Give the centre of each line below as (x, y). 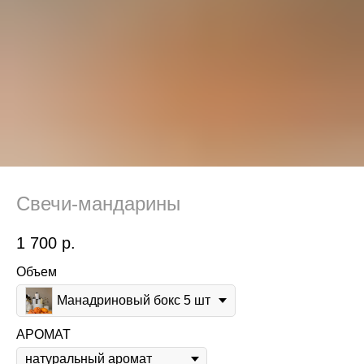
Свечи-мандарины (98, 204)
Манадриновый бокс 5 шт (134, 301)
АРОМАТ (43, 335)
